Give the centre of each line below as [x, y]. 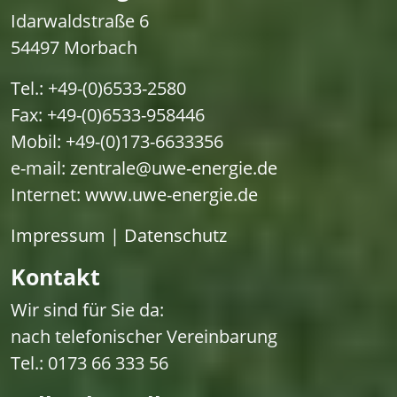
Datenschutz [175, 235]
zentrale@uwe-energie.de [174, 168]
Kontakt [55, 276]
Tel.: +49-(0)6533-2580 [98, 88]
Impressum [58, 235]
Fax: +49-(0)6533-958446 [108, 115]
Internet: [48, 195]
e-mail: [40, 168]
